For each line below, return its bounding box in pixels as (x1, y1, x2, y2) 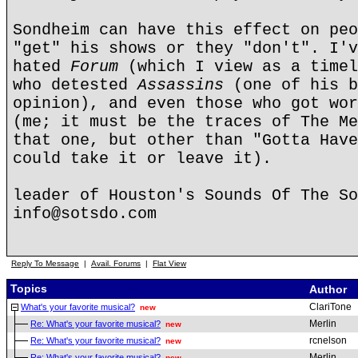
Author (309, 283, 350, 296)
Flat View (153, 259, 186, 268)
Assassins (137, 76, 224, 94)
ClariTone (309, 301, 352, 312)
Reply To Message (11, 259, 79, 268)
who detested (13, 76, 137, 94)
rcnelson (309, 335, 347, 346)
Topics (7, 281, 47, 295)
